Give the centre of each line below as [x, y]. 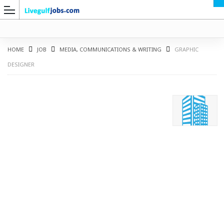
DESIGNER [21, 64]
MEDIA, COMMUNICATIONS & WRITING [110, 49]
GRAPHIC [186, 49]
